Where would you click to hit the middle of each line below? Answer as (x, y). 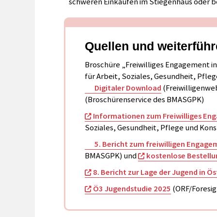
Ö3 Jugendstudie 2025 (132, 188)
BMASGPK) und (111, 155)
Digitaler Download (128, 88)
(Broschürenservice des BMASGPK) (144, 99)
